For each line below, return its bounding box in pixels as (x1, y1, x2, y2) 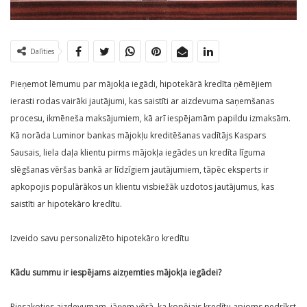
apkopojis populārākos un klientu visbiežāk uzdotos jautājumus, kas (10, 181, 274, 193)
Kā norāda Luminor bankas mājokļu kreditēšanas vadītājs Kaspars (10, 130, 266, 142)
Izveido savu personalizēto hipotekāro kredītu (10, 232, 189, 245)
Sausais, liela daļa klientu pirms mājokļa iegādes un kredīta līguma (10, 147, 265, 159)
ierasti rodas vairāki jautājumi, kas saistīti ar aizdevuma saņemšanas (10, 95, 274, 108)
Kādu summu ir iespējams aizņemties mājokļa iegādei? (10, 267, 221, 279)
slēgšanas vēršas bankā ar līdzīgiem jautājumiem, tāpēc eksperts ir (10, 164, 269, 176)
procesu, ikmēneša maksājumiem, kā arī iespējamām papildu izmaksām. (10, 112, 291, 125)
